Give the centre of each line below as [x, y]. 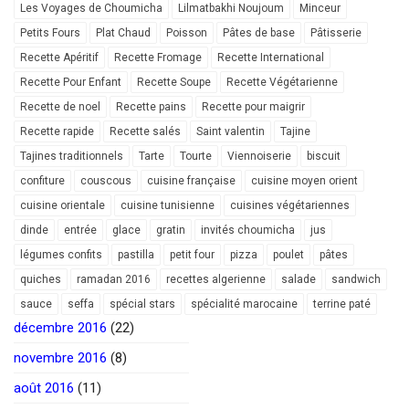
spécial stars [142, 304]
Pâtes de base [259, 32]
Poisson [187, 32]
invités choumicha [248, 230]
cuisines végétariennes [290, 205]
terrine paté [342, 304]
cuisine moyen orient [304, 180]
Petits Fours [50, 32]
